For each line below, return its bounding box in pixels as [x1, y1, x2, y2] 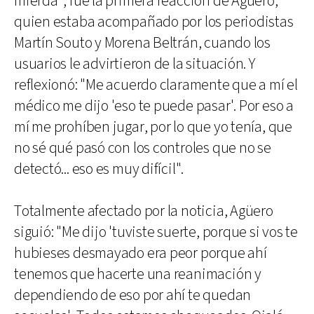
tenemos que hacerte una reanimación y [14, 264, 261, 285]
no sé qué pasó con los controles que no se [14, 138, 271, 158]
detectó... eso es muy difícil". [14, 159, 184, 179]
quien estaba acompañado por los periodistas [14, 12, 294, 32]
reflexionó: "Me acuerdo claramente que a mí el [14, 75, 298, 95]
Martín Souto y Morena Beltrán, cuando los [14, 33, 271, 53]
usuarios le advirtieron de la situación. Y [14, 54, 255, 74]
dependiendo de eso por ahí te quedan [14, 285, 252, 306]
